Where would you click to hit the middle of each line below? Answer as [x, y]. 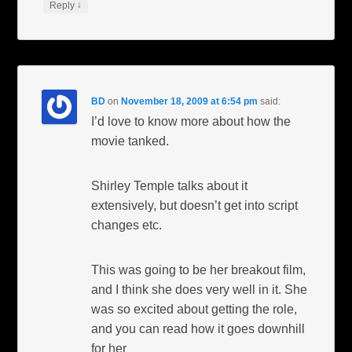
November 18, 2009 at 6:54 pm [190, 101]
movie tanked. [130, 141]
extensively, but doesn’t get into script [195, 205]
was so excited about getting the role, [194, 309]
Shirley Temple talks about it [170, 185]
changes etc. [127, 225]
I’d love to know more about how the [191, 121]
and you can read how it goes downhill [198, 328]
